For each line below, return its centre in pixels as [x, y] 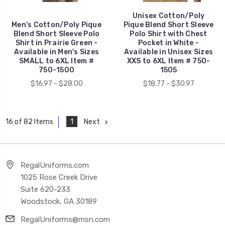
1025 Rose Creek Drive [59, 177]
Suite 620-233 [45, 189]
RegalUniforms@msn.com [65, 219]
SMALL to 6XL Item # [57, 61]
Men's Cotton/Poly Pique [57, 25]
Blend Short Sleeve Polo [57, 34]
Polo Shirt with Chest [168, 34]
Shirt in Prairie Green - [57, 43]
